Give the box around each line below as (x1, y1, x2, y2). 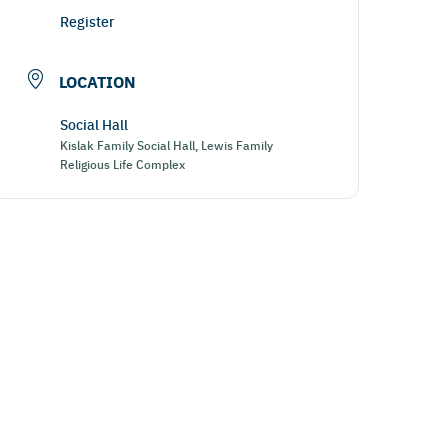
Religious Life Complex (60, 155, 186, 172)
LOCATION (59, 70, 137, 93)
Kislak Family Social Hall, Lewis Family (60, 136, 274, 153)
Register (60, 11, 115, 31)
